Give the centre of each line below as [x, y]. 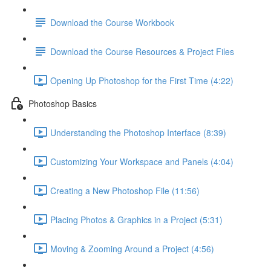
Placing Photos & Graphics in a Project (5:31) [136, 219]
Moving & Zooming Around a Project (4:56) [132, 248]
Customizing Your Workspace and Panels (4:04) [142, 161]
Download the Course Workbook [112, 22]
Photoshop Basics [63, 103]
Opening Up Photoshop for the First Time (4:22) [142, 80]
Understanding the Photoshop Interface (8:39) [138, 132]
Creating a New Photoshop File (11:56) [125, 190]
